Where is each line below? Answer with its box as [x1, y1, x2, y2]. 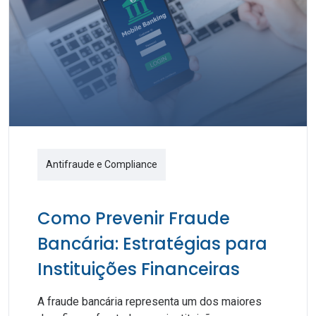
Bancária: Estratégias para [37, 232, 267, 255]
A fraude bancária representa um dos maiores [37, 295, 262, 308]
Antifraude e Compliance [46, 159, 157, 170]
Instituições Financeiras [37, 257, 240, 281]
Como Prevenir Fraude [37, 207, 230, 230]
